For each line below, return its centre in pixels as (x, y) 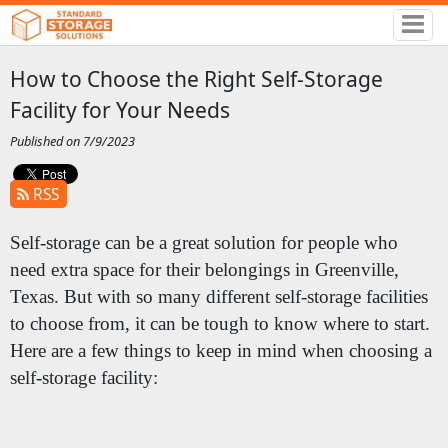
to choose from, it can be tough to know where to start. (219, 324)
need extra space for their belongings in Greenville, (204, 270)
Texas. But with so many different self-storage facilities (218, 297)
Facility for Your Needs (119, 109)
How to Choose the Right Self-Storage (196, 78)
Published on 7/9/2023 (72, 141)
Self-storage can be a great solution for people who (203, 243)
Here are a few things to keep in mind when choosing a (220, 351)
